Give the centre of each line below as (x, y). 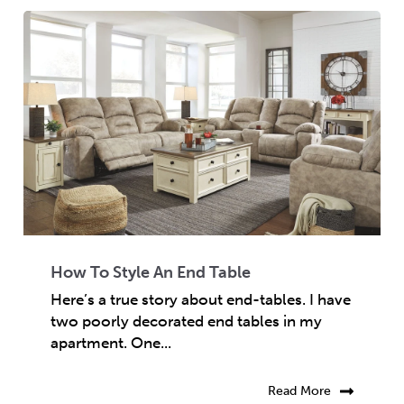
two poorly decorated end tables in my (186, 321)
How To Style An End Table (151, 273)
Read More (299, 391)
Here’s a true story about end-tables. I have (201, 300)
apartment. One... (111, 343)
